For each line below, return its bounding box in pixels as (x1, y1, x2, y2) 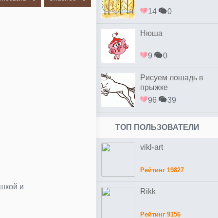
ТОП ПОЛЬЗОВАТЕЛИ (115, 123, 200, 131)
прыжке (140, 83, 168, 91)
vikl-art (140, 143, 163, 151)
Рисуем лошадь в (140, 73, 203, 82)
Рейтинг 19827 (140, 166, 184, 174)
